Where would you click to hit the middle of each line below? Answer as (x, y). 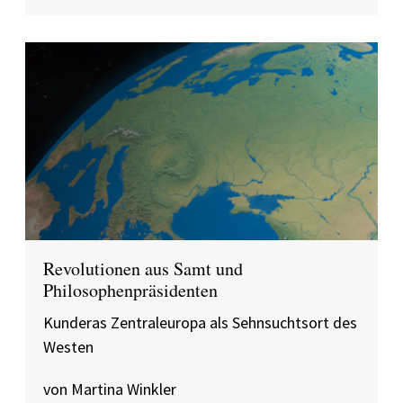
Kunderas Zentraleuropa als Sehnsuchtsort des (200, 322)
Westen (68, 347)
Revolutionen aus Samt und (143, 269)
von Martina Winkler (110, 389)
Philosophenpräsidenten (130, 290)
